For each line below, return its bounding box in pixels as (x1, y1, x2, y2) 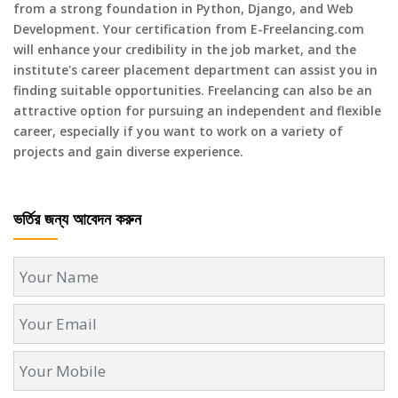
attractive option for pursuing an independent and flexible (13, 102, 381, 119)
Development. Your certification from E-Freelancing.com (13, 20, 364, 37)
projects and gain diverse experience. (13, 143, 243, 160)
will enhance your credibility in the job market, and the (13, 41, 356, 58)
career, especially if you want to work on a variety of (13, 123, 343, 139)
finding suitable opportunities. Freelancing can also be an (13, 82, 372, 99)
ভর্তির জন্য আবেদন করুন (13, 208, 141, 229)
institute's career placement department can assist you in (13, 61, 378, 78)
